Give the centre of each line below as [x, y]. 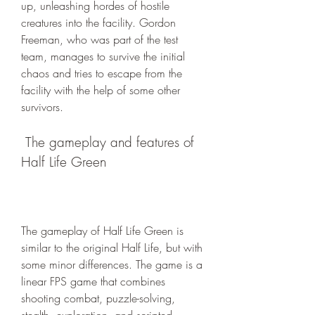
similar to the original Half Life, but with [112, 247]
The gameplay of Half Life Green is [102, 231]
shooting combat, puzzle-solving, [98, 298]
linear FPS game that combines [93, 281]
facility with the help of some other [101, 90]
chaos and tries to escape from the [102, 73]
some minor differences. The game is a [112, 264]
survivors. [42, 107]
